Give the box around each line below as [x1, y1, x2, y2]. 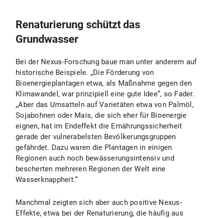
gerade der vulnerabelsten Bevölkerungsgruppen [16, 132, 176, 141]
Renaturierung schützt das [16, 18, 140, 31]
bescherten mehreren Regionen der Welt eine [16, 164, 166, 173]
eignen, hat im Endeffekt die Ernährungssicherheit [16, 122, 182, 130]
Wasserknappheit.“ [16, 175, 78, 184]
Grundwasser [16, 33, 78, 45]
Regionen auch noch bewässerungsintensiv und [16, 154, 174, 163]
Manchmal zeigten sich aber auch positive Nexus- [16, 198, 182, 207]
